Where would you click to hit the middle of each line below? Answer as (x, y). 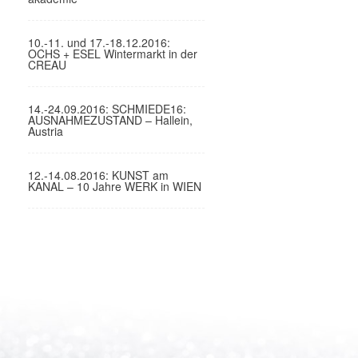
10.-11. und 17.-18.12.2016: (99, 42)
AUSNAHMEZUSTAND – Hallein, (111, 120)
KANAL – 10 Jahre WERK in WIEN (115, 186)
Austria (46, 131)
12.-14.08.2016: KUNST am (99, 175)
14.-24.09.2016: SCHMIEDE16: (107, 109)
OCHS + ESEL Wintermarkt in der (113, 54)
